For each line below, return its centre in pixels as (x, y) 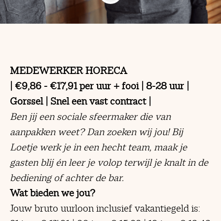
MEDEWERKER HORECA (68, 71)
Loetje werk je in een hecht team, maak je (98, 147)
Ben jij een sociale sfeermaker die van (90, 116)
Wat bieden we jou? (54, 193)
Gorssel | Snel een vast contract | (80, 101)
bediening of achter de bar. (67, 178)
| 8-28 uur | (164, 86)
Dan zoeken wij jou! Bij (135, 132)
